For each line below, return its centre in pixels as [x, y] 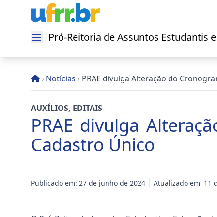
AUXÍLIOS [50, 108]
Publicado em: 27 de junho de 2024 [88, 183]
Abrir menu [57, 42]
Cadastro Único [93, 145]
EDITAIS [87, 108]
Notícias [61, 78]
